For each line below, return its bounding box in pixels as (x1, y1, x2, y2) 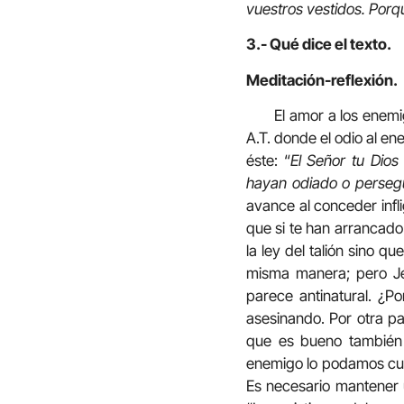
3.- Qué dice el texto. (246, 35, 391, 54)
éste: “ (246, 151, 290, 170)
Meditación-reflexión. (246, 70, 398, 89)
